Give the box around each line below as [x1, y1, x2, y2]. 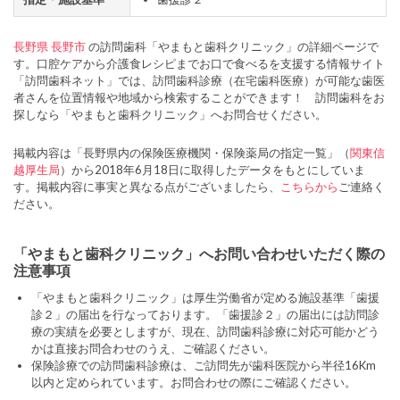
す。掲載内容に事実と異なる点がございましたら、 [13, 179, 280, 194]
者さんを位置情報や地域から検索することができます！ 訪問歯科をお [13, 90, 385, 104]
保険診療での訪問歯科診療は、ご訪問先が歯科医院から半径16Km [31, 358, 376, 372]
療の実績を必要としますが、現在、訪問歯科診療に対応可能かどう [31, 324, 379, 338]
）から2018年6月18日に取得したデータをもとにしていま [60, 162, 365, 177]
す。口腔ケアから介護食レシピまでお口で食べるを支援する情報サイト [13, 56, 385, 71]
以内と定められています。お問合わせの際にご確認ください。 [31, 375, 356, 389]
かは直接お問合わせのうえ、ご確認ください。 [31, 341, 275, 355]
